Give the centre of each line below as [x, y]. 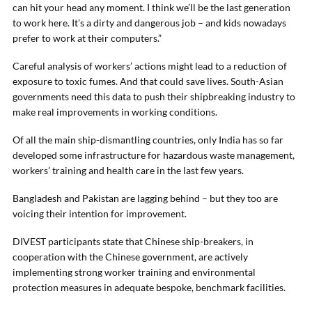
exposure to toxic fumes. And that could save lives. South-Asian [148, 81]
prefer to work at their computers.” [87, 38]
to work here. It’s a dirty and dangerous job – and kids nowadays [149, 23]
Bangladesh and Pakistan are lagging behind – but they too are [145, 198]
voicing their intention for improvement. [100, 213]
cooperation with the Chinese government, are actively [130, 257]
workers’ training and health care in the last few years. [128, 170]
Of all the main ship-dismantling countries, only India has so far [148, 140]
